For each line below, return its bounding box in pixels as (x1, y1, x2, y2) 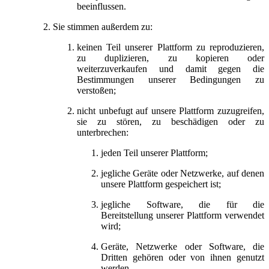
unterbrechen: (77, 127, 128, 138)
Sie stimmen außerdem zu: (53, 21, 153, 32)
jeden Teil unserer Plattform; (101, 147, 208, 158)
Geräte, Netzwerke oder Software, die (101, 241, 264, 252)
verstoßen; (77, 85, 116, 95)
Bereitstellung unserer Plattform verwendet (101, 210, 264, 220)
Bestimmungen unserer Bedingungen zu (77, 74, 264, 85)
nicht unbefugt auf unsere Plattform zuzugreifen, (77, 105, 264, 116)
